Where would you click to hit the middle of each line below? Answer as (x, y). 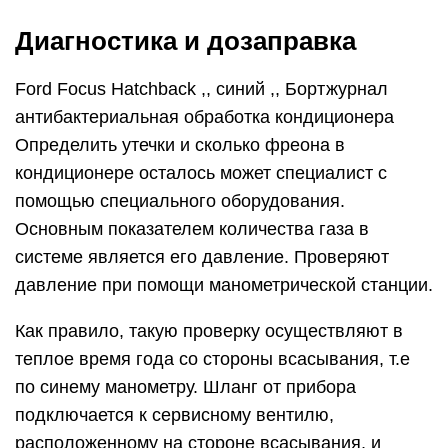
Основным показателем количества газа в (192, 229)
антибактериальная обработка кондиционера (204, 117)
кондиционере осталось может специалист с (201, 173)
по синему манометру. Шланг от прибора (185, 387)
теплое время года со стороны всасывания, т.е (212, 359)
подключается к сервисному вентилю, (174, 415)
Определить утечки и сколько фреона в (180, 145)
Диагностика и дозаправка (185, 41)
